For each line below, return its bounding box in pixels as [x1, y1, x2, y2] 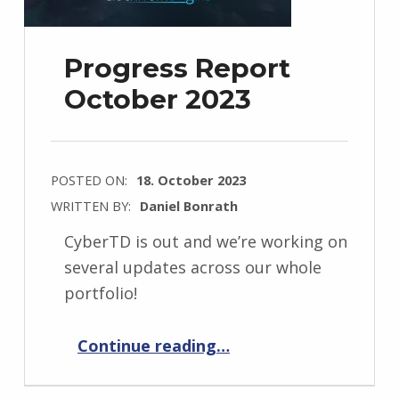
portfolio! [63, 282, 137, 305]
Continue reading [77, 334, 216, 356]
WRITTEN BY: [50, 197, 134, 216]
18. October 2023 [135, 171, 246, 190]
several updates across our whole [63, 256, 322, 279]
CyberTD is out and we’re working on [63, 231, 347, 253]
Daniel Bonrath [139, 197, 238, 216]
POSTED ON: [50, 171, 131, 190]
